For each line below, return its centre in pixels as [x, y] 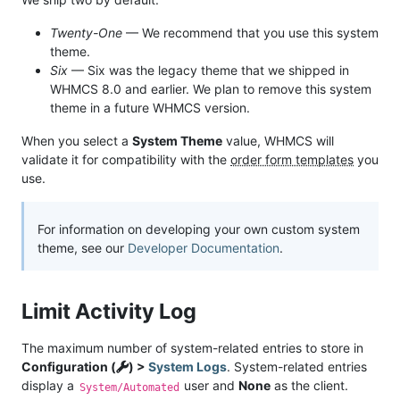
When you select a [77, 141]
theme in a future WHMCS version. [150, 108]
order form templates [292, 160]
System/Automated [129, 387]
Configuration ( [69, 367]
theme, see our [83, 248]
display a [50, 386]
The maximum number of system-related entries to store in [192, 348]
